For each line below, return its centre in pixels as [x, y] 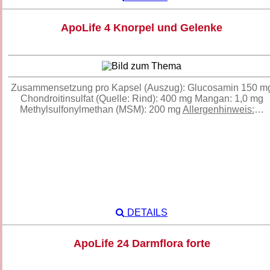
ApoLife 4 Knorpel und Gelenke [142, 28]
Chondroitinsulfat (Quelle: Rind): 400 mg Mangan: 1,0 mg [142, 99]
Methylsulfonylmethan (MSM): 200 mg [101, 110]
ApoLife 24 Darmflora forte [142, 244]
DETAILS [146, 213]
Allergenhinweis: [218, 110]
